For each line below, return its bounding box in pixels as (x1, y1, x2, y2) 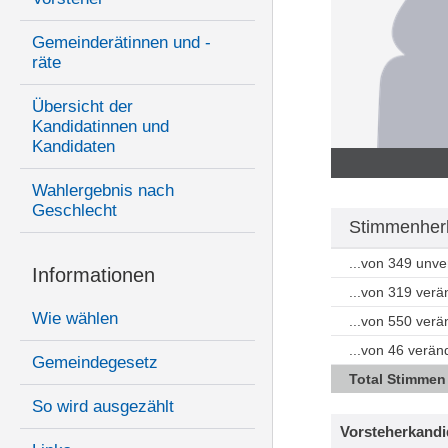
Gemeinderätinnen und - (32, 33, 211, 53)
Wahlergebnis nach (32, 181, 174, 201)
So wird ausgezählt (32, 397, 174, 417)
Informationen (32, 264, 155, 287)
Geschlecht (32, 201, 117, 221)
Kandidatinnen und (32, 117, 169, 137)
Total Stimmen (348, 371, 446, 388)
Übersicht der (32, 97, 133, 117)
